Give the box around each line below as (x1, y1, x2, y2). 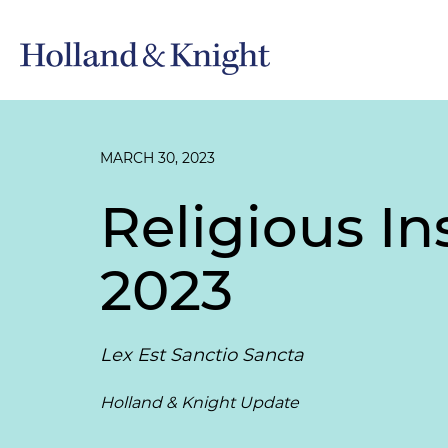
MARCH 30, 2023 (100, 149, 215, 167)
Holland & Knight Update (100, 393, 299, 412)
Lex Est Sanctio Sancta (100, 344, 304, 366)
